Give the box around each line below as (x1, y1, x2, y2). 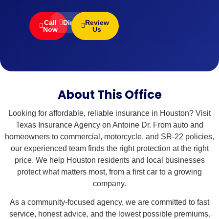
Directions (63, 19, 97, 26)
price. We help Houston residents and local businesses (14, 156, 205, 164)
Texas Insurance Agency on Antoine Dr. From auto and (16, 121, 203, 129)
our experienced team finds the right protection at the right (10, 144, 209, 153)
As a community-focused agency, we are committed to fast (10, 198, 209, 207)
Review (85, 19, 109, 26)
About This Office (57, 87, 162, 103)
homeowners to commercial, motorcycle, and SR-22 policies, (5, 132, 214, 141)
